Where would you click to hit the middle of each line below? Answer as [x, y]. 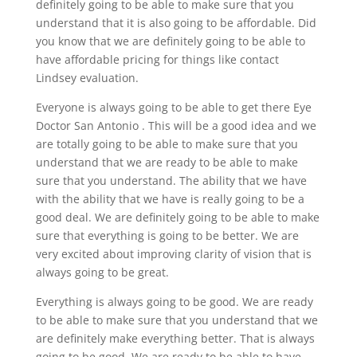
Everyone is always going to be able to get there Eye [173, 107]
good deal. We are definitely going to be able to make [177, 217]
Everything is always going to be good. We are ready [174, 301]
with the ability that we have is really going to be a [170, 198]
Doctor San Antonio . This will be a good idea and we [176, 125]
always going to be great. [102, 272]
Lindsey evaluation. [87, 77]
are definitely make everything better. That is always [175, 338]
